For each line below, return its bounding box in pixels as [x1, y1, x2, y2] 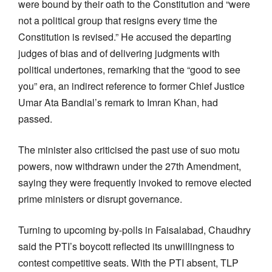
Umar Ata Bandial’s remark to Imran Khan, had [18, 95, 218, 109]
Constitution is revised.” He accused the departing [18, 29, 231, 44]
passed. [18, 111, 52, 126]
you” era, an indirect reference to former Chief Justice [18, 78, 245, 93]
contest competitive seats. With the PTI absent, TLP [18, 255, 239, 270]
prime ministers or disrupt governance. [18, 191, 182, 206]
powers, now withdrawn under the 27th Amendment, [18, 158, 241, 173]
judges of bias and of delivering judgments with [18, 46, 220, 60]
